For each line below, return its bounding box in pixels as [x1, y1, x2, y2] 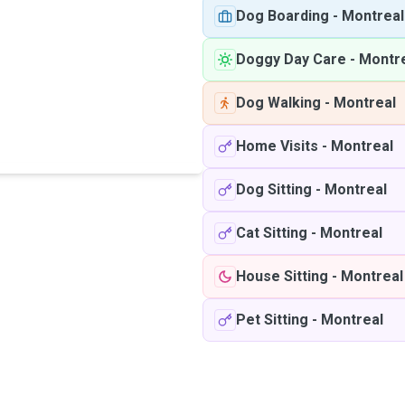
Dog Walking [236, 94, 321, 111]
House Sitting [236, 268, 328, 285]
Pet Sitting [236, 311, 308, 328]
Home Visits [236, 137, 318, 155]
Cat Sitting [236, 224, 307, 241]
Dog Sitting [236, 181, 312, 198]
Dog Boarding [236, 7, 329, 24]
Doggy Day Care [236, 51, 346, 68]
